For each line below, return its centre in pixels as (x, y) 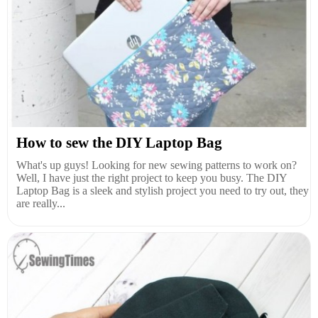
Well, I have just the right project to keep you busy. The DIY (152, 177)
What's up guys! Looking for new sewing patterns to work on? (157, 165)
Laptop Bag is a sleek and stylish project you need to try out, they (163, 190)
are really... (41, 203)
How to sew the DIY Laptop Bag (119, 142)
